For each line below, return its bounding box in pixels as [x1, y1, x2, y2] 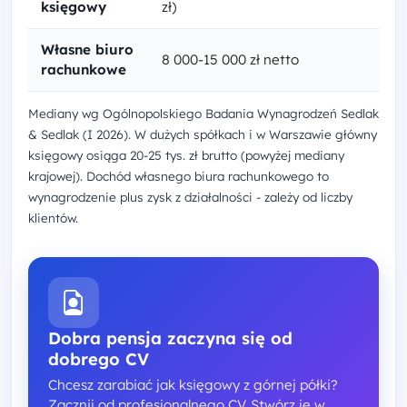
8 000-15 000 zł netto [162, 51, 299, 68]
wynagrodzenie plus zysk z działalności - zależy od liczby [28, 189, 352, 204]
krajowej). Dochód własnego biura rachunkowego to [28, 168, 329, 184]
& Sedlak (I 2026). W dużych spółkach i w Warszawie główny [28, 126, 377, 142]
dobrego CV [48, 349, 149, 370]
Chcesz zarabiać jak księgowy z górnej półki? [48, 376, 338, 393]
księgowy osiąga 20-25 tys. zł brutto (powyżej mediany [28, 147, 344, 163]
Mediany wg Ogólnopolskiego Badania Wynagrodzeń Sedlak [28, 105, 379, 121]
